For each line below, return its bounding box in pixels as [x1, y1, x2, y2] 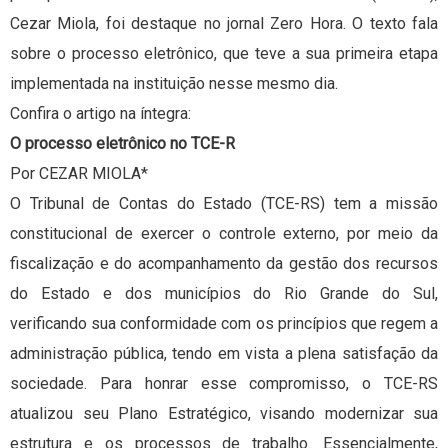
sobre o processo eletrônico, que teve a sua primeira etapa [10, 44, 438, 64]
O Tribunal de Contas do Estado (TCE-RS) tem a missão [10, 194, 438, 214]
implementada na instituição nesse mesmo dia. [10, 74, 338, 94]
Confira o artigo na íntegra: [10, 104, 191, 124]
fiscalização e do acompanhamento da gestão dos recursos [10, 254, 438, 274]
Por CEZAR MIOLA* [10, 164, 148, 184]
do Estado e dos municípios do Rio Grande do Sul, [10, 284, 438, 304]
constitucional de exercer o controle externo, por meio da [10, 224, 438, 244]
